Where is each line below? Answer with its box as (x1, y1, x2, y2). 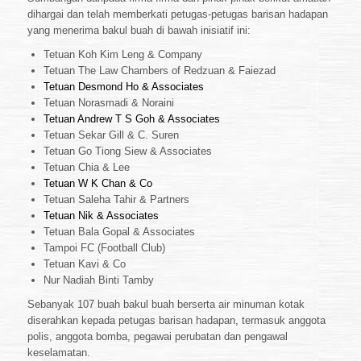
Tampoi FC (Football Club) (44, 242, 165, 255)
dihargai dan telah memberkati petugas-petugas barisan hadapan (27, 8, 328, 21)
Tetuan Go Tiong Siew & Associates (44, 145, 212, 158)
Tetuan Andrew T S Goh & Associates (44, 113, 220, 126)
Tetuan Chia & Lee (44, 161, 130, 174)
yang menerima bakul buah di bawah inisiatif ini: (27, 24, 251, 37)
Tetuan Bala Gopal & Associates (44, 226, 195, 239)
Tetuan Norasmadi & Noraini (44, 97, 174, 110)
